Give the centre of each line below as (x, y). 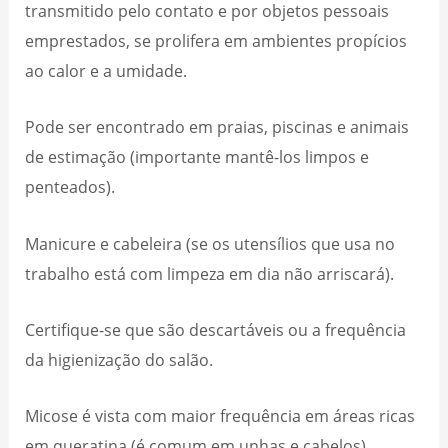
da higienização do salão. (121, 359)
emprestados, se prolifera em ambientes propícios (216, 41)
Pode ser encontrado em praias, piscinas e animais (217, 127)
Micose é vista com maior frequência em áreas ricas (220, 416)
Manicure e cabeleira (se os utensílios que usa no (210, 243)
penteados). (70, 187)
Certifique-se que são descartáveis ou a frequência (216, 329)
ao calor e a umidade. (108, 71)
